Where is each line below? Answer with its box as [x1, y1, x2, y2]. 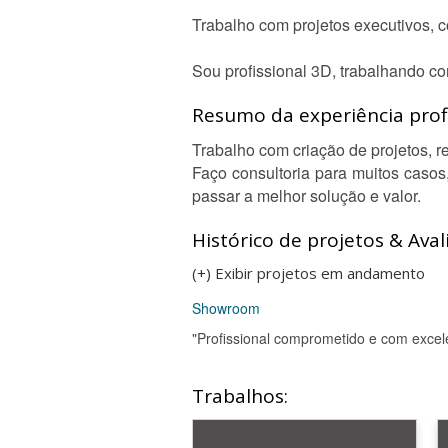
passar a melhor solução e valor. [192, 184, 421, 207]
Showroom [192, 298, 260, 318]
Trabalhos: [192, 383, 288, 409]
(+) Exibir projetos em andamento [192, 263, 425, 283]
